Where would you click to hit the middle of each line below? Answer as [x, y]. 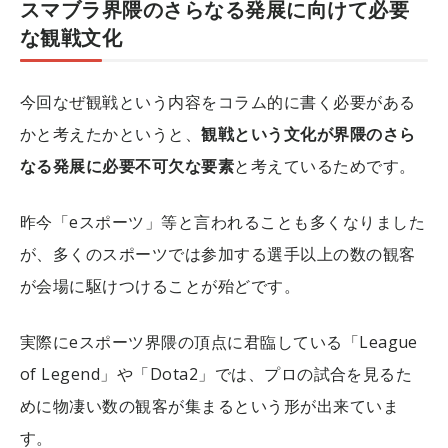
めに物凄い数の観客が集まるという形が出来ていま [210, 406]
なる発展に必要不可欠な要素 [127, 166]
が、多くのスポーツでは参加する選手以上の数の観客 [218, 254]
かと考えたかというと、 [111, 134]
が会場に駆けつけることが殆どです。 [160, 286]
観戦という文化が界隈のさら [308, 134]
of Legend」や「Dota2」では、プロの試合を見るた [216, 374]
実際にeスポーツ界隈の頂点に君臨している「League [219, 342]
